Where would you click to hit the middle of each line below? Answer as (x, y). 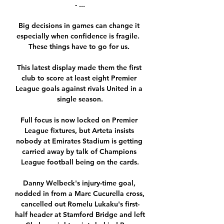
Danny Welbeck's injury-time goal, (79, 183)
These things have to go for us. (80, 47)
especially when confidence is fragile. (78, 36)
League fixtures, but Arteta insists (79, 131)
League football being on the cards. (80, 162)
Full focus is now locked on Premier (79, 120)
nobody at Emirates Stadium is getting (79, 141)
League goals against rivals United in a (79, 89)
